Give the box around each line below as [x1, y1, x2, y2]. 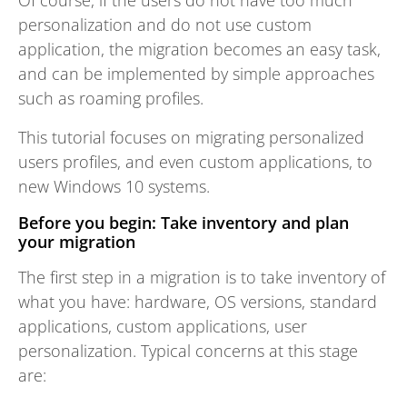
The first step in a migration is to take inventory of [18, 266, 385, 288]
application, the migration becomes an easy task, [18, 38, 381, 60]
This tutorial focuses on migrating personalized [18, 126, 364, 148]
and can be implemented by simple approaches [18, 63, 374, 84]
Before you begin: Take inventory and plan [18, 212, 349, 233]
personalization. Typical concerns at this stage [18, 340, 358, 362]
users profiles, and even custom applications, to [18, 151, 372, 173]
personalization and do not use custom [18, 14, 312, 35]
